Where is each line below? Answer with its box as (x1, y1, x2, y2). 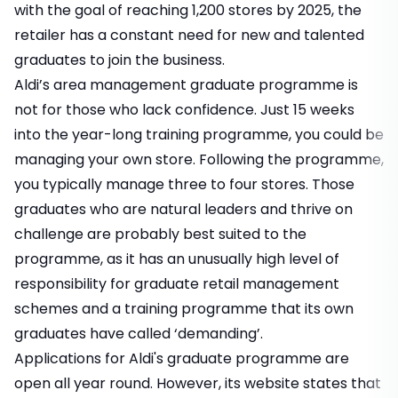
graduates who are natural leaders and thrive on (14, 199, 353, 220)
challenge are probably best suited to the (14, 224, 306, 245)
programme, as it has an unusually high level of (14, 249, 339, 270)
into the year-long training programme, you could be (14, 124, 384, 146)
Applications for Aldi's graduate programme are (14, 348, 349, 370)
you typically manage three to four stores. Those (14, 174, 354, 195)
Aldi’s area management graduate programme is (14, 75, 358, 96)
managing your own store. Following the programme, (14, 149, 384, 171)
